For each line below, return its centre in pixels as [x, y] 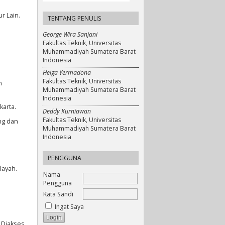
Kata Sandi [58, 194]
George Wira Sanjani [70, 34]
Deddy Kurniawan [67, 111]
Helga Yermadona [67, 73]
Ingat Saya [69, 206]
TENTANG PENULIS [75, 18]
